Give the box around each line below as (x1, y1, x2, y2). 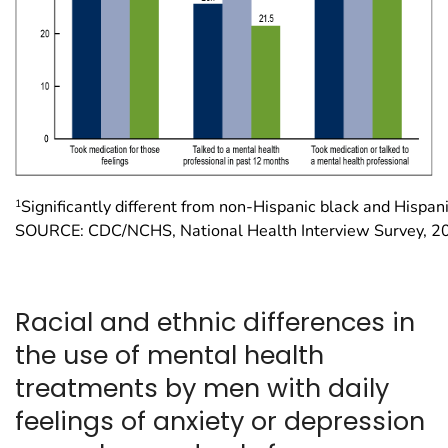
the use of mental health (15, 336, 324, 373)
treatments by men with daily (15, 369, 389, 406)
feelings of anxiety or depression (15, 402, 425, 439)
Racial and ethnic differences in (15, 303, 415, 340)
